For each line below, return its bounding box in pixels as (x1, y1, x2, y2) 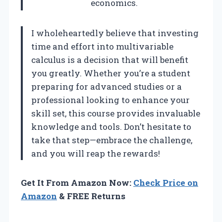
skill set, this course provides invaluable (31, 107, 200, 119)
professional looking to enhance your (31, 94, 190, 106)
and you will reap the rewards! (31, 147, 160, 159)
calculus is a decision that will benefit (31, 54, 188, 65)
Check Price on (133, 176, 198, 188)
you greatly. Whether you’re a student (31, 67, 190, 79)
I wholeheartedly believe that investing (31, 27, 199, 39)
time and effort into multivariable (31, 40, 173, 52)
